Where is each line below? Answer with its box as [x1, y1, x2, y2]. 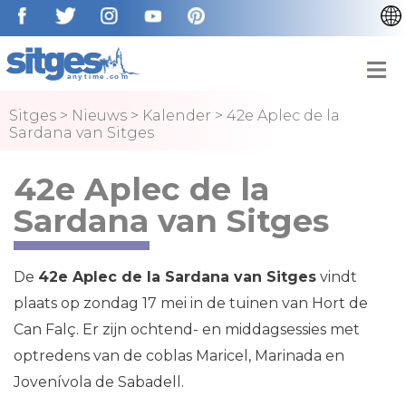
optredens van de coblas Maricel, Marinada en [14, 347, 344, 364]
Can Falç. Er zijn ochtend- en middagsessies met [14, 321, 360, 338]
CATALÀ [324, 50, 380, 67]
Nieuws [72, 107, 127, 124]
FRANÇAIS [324, 131, 394, 149]
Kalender [142, 107, 211, 124]
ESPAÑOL [324, 104, 390, 121]
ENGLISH [324, 77, 383, 94]
